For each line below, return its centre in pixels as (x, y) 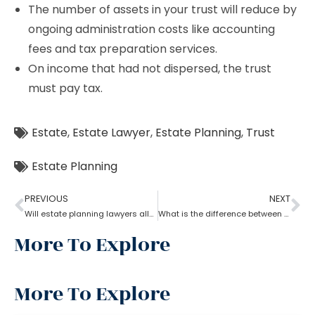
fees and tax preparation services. (123, 49)
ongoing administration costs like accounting (152, 29)
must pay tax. (65, 88)
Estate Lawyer (111, 133)
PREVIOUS (46, 199)
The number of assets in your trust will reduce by (162, 9)
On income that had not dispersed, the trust (150, 69)
